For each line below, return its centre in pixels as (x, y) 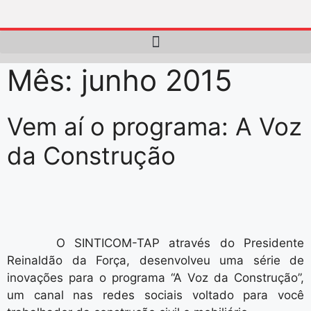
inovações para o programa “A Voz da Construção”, (155, 278)
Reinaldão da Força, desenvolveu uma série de (155, 260)
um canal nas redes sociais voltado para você (155, 295)
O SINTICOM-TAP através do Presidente (161, 243)
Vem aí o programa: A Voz (154, 126)
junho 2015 (157, 80)
